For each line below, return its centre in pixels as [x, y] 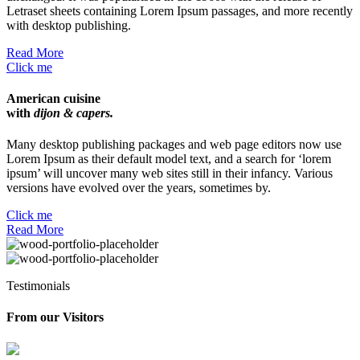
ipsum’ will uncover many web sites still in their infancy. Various [170, 174]
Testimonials [38, 286]
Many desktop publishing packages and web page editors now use [174, 145]
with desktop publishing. [69, 25]
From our [35, 317]
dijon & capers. [74, 112]
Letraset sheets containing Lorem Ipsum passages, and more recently [180, 10]
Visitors [83, 317]
